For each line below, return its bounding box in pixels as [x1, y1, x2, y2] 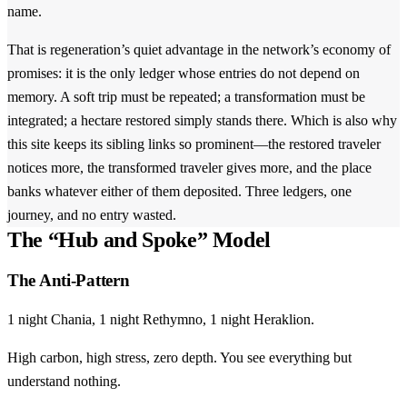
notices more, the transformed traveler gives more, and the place [7, 160, 372, 176]
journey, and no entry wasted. [7, 207, 176, 223]
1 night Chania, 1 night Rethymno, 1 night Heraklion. [7, 311, 314, 327]
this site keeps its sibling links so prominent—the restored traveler [7, 136, 381, 153]
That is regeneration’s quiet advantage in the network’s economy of [7, 42, 391, 58]
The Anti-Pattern [7, 270, 130, 290]
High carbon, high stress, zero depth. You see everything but [7, 349, 352, 365]
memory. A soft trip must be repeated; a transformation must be [7, 89, 365, 105]
